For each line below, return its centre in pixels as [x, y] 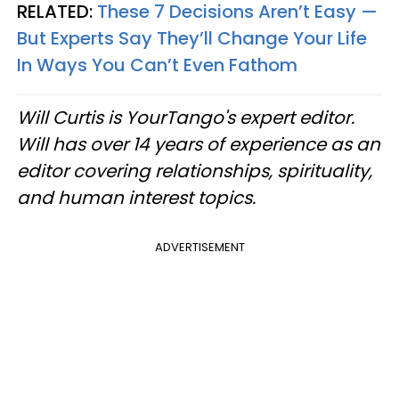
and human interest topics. [136, 198]
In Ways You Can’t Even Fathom [157, 65]
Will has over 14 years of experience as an [199, 145]
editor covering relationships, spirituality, [195, 171]
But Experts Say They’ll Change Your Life [192, 39]
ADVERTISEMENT [199, 248]
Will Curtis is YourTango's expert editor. [186, 118]
